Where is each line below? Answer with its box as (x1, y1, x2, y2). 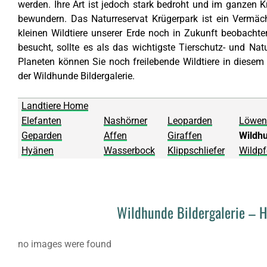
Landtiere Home (21, 100, 88, 111)
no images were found (18, 238, 111, 250)
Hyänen (21, 145, 54, 156)
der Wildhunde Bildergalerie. (18, 70, 135, 82)
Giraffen (167, 130, 202, 141)
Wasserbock (104, 145, 155, 156)
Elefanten (21, 115, 61, 126)
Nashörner (104, 115, 147, 126)
